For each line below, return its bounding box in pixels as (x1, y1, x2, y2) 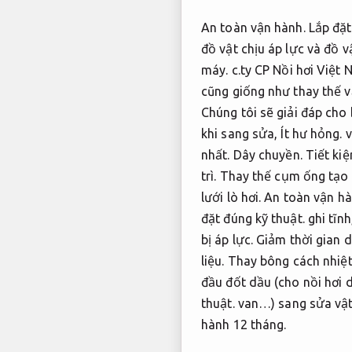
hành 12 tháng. (201, 317, 287, 332)
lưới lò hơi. (201, 189, 265, 204)
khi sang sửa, (201, 126, 281, 141)
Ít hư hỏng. (280, 126, 343, 141)
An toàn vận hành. (201, 20, 306, 35)
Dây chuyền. (233, 147, 302, 162)
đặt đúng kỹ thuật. (201, 211, 305, 225)
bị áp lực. (201, 232, 253, 247)
